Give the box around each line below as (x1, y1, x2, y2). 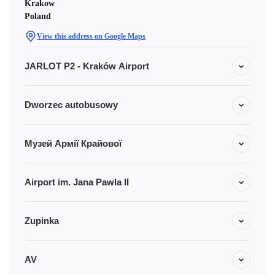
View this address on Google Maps (37, 32, 145, 41)
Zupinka (25, 215, 59, 226)
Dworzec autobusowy (25, 99, 118, 110)
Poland (25, 12, 51, 21)
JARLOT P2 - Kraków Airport (25, 61, 149, 71)
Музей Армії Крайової (25, 138, 122, 149)
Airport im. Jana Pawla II (25, 177, 129, 187)
